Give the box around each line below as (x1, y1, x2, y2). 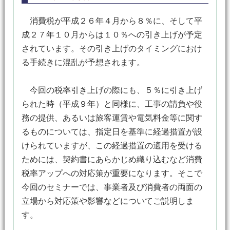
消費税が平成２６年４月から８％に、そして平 (21, 16, 202, 25)
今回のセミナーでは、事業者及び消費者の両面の (21, 183, 202, 191)
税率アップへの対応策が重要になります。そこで (21, 169, 202, 178)
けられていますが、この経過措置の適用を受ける (21, 141, 202, 150)
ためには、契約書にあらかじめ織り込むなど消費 (21, 155, 202, 164)
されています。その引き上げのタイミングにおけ (21, 44, 202, 53)
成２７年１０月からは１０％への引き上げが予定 (21, 30, 202, 39)
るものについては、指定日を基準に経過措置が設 (21, 127, 202, 136)
